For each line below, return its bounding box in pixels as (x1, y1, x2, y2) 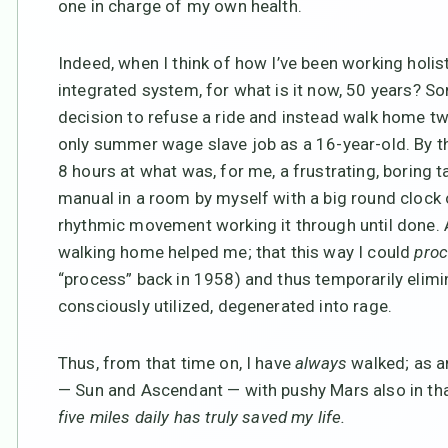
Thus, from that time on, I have (58, 352, 296, 373)
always (295, 352, 348, 373)
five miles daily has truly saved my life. (58, 406, 350, 427)
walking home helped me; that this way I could (58, 241, 415, 262)
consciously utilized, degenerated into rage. (58, 295, 393, 316)
